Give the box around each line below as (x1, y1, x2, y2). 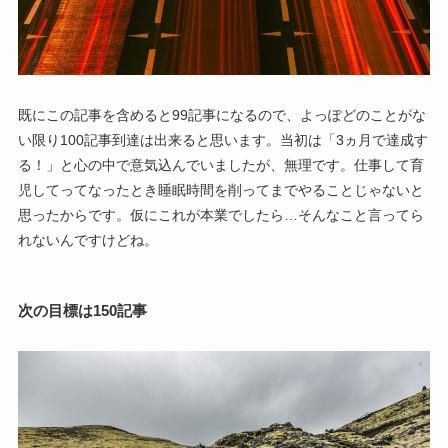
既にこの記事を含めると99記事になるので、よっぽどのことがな (17, 107, 426, 124)
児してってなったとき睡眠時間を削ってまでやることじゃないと (17, 182, 424, 199)
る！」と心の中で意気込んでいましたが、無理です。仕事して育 (17, 157, 424, 174)
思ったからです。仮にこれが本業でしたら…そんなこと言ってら (17, 207, 424, 224)
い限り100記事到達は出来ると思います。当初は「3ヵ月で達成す (17, 132, 428, 149)
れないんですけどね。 (17, 232, 158, 249)
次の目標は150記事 (17, 301, 147, 319)
